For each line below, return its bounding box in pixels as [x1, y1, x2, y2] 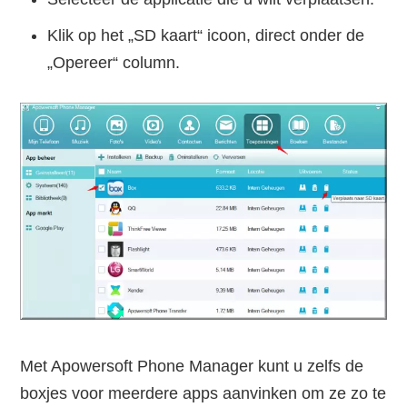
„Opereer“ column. [47, 54, 181, 73]
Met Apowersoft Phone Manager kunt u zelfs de [20, 357, 364, 376]
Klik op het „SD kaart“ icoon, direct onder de [47, 26, 365, 45]
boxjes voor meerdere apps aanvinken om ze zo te [20, 384, 387, 403]
